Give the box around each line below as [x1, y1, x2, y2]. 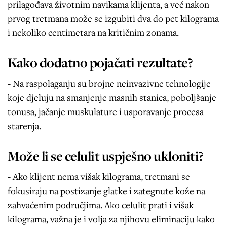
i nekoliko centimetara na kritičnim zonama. [8, 26, 179, 39]
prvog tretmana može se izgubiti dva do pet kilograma [8, 12, 219, 24]
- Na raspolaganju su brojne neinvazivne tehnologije [8, 77, 211, 89]
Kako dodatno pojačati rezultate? [8, 53, 193, 71]
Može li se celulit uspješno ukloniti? [8, 146, 204, 165]
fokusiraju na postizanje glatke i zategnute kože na [8, 184, 205, 197]
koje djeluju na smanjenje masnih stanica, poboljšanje [8, 91, 216, 103]
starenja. [8, 119, 41, 132]
